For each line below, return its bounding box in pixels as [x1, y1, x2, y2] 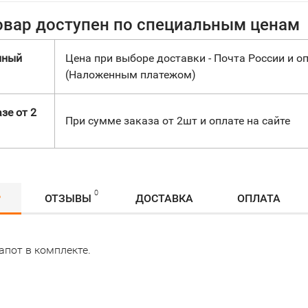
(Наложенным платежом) [65, 68, 196, 81]
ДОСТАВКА [135, 192, 193, 205]
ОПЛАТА [237, 192, 280, 205]
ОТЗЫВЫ [45, 192, 91, 205]
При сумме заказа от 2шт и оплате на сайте [65, 114, 290, 127]
